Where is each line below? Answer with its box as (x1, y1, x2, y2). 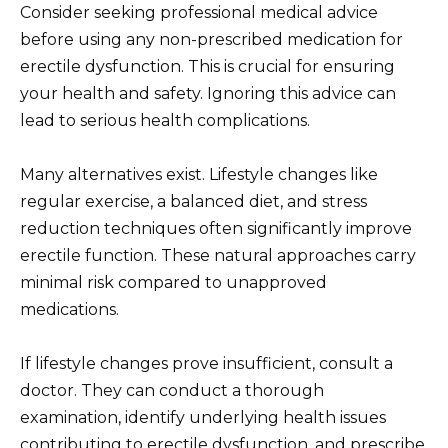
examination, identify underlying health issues (20, 407, 386, 427)
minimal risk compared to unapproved (20, 272, 327, 292)
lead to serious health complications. (20, 110, 310, 130)
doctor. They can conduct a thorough (20, 380, 324, 400)
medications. (20, 299, 119, 319)
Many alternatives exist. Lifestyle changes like (20, 164, 378, 184)
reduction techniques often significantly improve (20, 218, 412, 238)
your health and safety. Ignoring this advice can (20, 83, 396, 103)
